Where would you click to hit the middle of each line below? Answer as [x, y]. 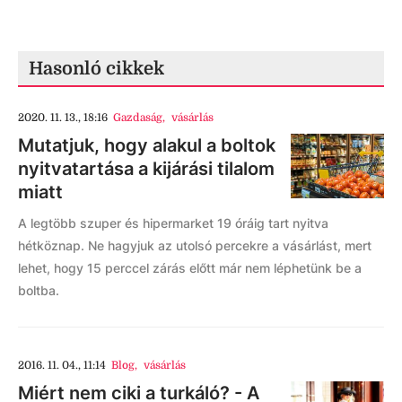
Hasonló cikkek [96, 69]
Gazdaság [138, 118]
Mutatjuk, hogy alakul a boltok [147, 145]
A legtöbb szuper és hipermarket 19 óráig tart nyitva [173, 223]
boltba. [39, 290]
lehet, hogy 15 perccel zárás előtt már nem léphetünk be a [190, 268]
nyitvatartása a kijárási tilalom [146, 169]
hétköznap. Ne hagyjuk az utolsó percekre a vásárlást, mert [195, 245]
